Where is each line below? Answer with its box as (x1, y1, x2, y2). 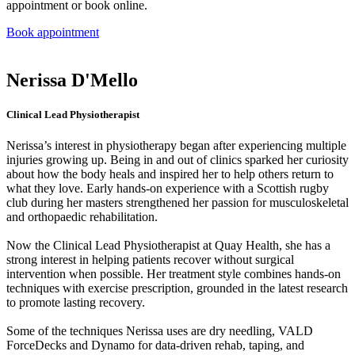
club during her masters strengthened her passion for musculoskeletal (6, 195, 349, 209)
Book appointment (6, 25, 99, 39)
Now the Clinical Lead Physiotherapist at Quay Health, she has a (6, 238, 330, 252)
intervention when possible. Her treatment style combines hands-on (6, 266, 341, 281)
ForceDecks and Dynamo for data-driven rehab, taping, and (6, 338, 304, 352)
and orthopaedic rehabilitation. (6, 209, 158, 223)
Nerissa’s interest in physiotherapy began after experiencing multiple (6, 138, 346, 152)
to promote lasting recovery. (6, 295, 145, 309)
